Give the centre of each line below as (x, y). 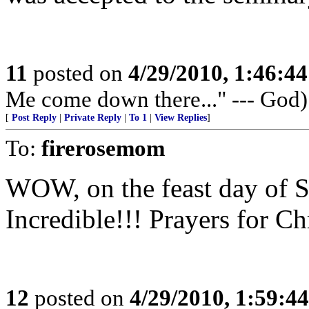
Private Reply (93, 118)
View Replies (181, 118)
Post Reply (34, 118)
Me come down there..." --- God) (157, 99)
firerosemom (103, 148)
